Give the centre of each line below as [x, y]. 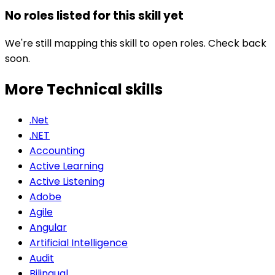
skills [144, 90]
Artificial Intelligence [79, 243]
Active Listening [67, 182]
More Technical [65, 90]
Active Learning [67, 166]
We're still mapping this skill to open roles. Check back [136, 44]
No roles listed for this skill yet [94, 15]
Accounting [57, 151]
